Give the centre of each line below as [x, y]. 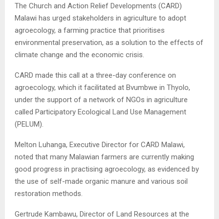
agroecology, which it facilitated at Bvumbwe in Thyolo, [102, 87]
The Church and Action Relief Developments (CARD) [98, 6]
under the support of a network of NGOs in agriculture [101, 99]
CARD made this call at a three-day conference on [95, 75]
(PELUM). [29, 124]
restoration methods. [49, 193]
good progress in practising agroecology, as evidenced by [107, 169]
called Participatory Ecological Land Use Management [100, 112]
